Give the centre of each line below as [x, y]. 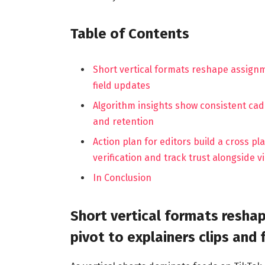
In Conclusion [122, 178]
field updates [121, 86]
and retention [123, 122]
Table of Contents [130, 34]
